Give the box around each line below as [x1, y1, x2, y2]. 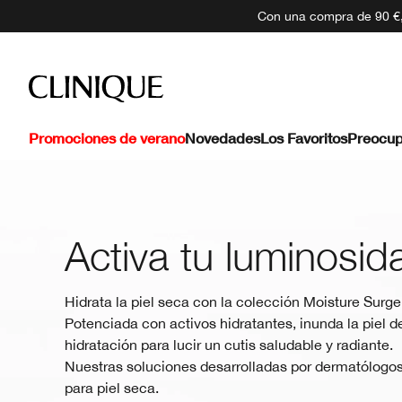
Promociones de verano [29, 129, 185, 146]
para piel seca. [65, 379, 159, 396]
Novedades [185, 129, 260, 146]
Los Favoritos [260, 129, 347, 146]
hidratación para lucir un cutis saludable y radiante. [65, 336, 393, 353]
